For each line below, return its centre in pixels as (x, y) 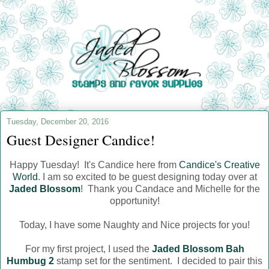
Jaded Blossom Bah (198, 249)
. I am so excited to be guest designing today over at (147, 177)
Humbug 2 (30, 261)
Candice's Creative (219, 165)
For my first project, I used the (88, 249)
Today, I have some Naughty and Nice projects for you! (134, 225)
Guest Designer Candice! (81, 140)
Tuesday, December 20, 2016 (58, 122)
